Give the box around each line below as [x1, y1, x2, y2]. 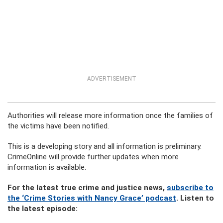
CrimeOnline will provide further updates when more [7, 152, 179, 161]
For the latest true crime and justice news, [7, 183, 167, 192]
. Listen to [176, 194, 214, 203]
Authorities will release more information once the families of [7, 111, 213, 120]
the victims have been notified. [7, 121, 109, 130]
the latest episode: [7, 204, 78, 213]
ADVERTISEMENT [87, 75, 136, 82]
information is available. [7, 163, 86, 172]
